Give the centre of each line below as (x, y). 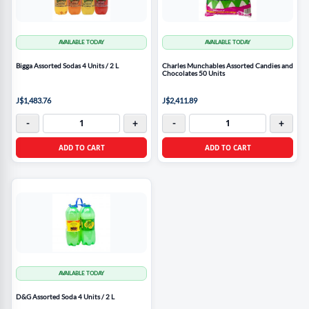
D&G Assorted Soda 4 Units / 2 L (65, 296)
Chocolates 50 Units (193, 73)
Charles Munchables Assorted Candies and (228, 65)
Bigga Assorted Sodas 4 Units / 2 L (67, 65)
